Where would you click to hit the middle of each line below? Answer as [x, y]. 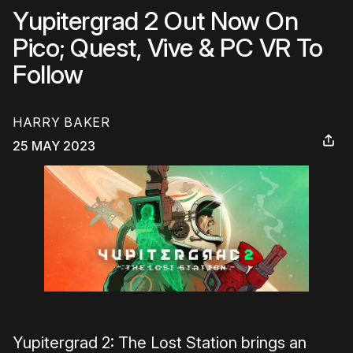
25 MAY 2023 [54, 146]
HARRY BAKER [61, 123]
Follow [48, 74]
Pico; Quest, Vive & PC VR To [167, 48]
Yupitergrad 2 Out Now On [155, 21]
